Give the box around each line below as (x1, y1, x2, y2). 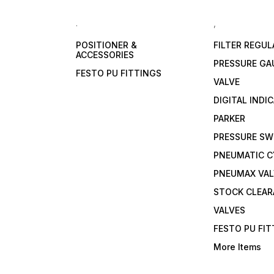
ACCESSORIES (76, 50, 135, 61)
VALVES (213, 205, 246, 216)
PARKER (213, 113, 246, 124)
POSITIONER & (76, 40, 138, 51)
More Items (213, 242, 262, 253)
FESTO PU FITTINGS (76, 68, 162, 79)
